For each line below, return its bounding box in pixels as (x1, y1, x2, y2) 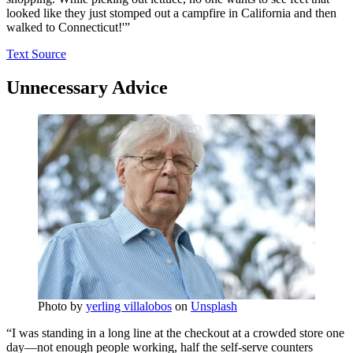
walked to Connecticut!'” (6, 20, 130, 35)
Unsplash (191, 299, 237, 313)
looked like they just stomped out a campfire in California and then (6, 6, 336, 20)
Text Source (6, 47, 66, 61)
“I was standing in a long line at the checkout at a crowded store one (6, 325, 344, 340)
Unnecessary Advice (6, 77, 168, 98)
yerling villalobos (86, 299, 172, 313)
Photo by (38, 299, 86, 313)
